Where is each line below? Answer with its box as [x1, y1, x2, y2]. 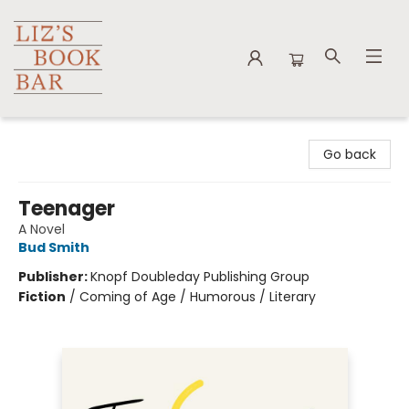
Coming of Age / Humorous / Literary [79, 288, 316, 306]
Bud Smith [18, 238, 89, 257]
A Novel [18, 220, 65, 238]
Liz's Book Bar [14, 125, 95, 143]
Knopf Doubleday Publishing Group [90, 267, 309, 286]
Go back [323, 145, 376, 163]
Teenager [18, 194, 115, 223]
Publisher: [18, 267, 90, 286]
